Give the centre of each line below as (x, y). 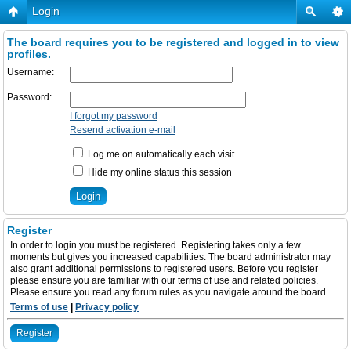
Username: (31, 72)
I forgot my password (114, 116)
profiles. (29, 54)
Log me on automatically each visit (160, 154)
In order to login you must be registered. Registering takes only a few (156, 245)
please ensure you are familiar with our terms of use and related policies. (164, 280)
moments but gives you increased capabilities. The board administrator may (170, 257)
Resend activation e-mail (123, 130)
